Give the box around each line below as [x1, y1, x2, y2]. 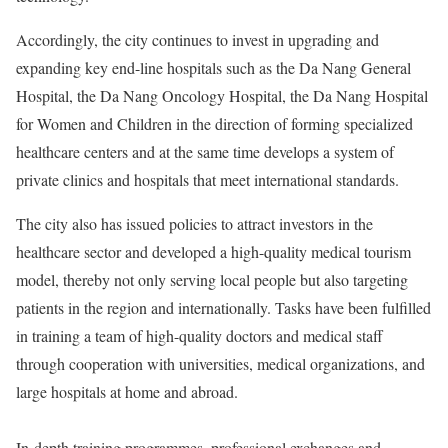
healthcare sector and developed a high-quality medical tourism [16, 241, 411, 262]
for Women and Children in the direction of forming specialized [16, 113, 413, 134]
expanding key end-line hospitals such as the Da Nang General [16, 57, 411, 78]
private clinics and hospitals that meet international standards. [16, 169, 399, 190]
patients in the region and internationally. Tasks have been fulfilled [16, 297, 431, 318]
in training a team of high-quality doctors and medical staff [16, 325, 383, 346]
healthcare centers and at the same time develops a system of [16, 141, 394, 162]
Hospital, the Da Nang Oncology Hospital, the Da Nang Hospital [16, 85, 428, 106]
